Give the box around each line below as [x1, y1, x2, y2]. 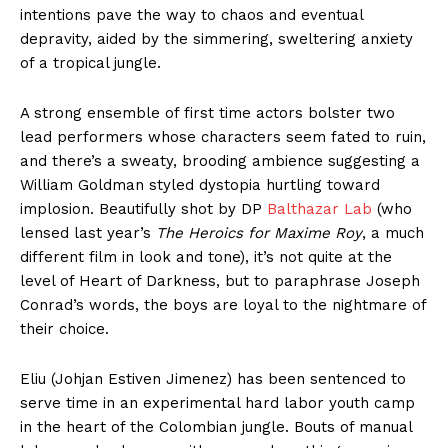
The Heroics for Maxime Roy [156, 224, 362, 243]
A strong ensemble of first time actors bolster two [20, 104, 395, 123]
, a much [362, 224, 424, 243]
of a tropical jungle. [20, 54, 161, 73]
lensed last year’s [20, 224, 156, 243]
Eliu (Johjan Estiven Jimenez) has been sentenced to [20, 370, 406, 389]
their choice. [20, 320, 109, 339]
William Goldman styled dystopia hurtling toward [20, 176, 380, 195]
